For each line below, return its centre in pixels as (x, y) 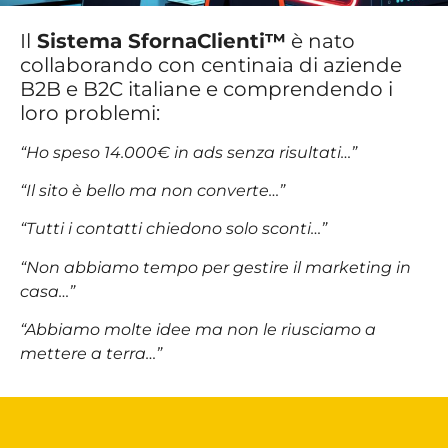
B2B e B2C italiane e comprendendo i (206, 88)
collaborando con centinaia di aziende (211, 64)
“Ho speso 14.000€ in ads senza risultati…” (188, 152)
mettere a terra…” (93, 354)
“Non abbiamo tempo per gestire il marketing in (215, 267)
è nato (320, 40)
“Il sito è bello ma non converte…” (152, 191)
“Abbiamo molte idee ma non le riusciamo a (198, 330)
